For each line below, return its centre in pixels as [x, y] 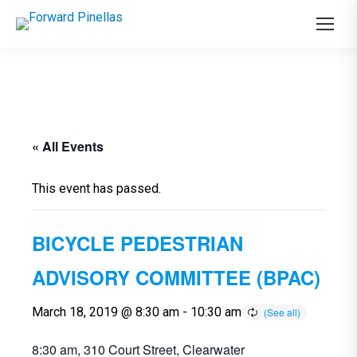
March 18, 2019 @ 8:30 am [106, 312]
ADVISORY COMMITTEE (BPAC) [176, 277]
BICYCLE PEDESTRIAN [137, 243]
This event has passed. [96, 188]
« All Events [68, 146]
